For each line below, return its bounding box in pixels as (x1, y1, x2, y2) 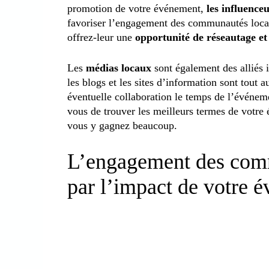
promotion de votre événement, (67, 2, 204, 14)
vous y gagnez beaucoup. (67, 119, 177, 131)
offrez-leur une (67, 31, 135, 43)
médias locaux (86, 61, 154, 74)
